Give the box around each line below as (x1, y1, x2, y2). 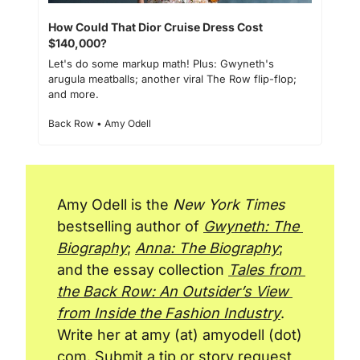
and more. (48, 87, 99, 100)
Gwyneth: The (203, 217, 299, 235)
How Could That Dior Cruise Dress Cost (48, 19, 263, 34)
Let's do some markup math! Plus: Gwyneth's (48, 56, 274, 70)
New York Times (173, 195, 285, 213)
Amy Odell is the (57, 195, 173, 213)
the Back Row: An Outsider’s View (57, 282, 288, 300)
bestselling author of (57, 217, 203, 235)
